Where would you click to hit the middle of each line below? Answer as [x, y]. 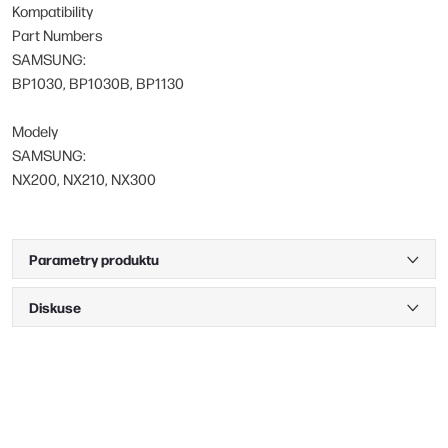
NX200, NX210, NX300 [84, 178]
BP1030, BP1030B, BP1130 [98, 82]
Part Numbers [57, 34]
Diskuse [55, 307]
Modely [35, 130]
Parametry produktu [94, 259]
